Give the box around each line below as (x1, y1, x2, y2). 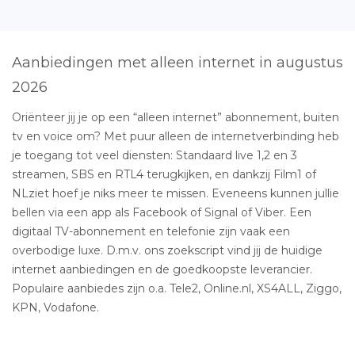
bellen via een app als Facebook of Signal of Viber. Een (12, 204, 311, 219)
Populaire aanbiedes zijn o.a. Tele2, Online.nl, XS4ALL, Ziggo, (12, 281, 342, 296)
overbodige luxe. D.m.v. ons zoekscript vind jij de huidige (12, 242, 323, 258)
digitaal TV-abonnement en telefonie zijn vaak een (12, 223, 290, 239)
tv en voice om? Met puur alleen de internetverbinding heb (12, 128, 339, 143)
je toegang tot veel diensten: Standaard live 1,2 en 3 (12, 147, 297, 162)
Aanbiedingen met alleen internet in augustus (12, 53, 343, 71)
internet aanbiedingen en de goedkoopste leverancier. (12, 261, 312, 277)
